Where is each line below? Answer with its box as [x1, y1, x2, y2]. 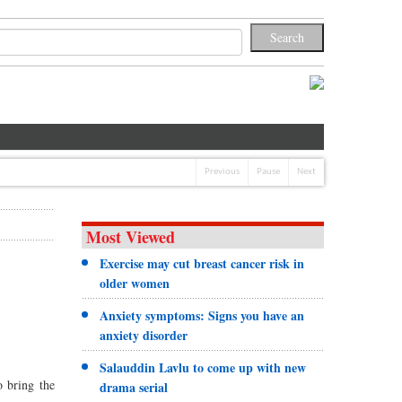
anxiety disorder [99, 325, 188, 345]
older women [99, 273, 170, 293]
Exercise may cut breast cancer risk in [99, 253, 304, 273]
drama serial [99, 377, 168, 397]
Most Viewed [85, 224, 175, 249]
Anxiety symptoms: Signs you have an [99, 305, 304, 325]
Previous [205, 166, 240, 177]
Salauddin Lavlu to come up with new [99, 357, 306, 377]
